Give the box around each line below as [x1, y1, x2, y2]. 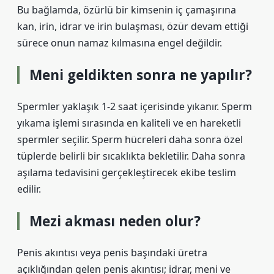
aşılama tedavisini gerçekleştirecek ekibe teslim [17, 166, 236, 179]
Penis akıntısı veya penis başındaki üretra [17, 246, 207, 259]
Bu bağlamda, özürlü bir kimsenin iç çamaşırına [17, 3, 236, 17]
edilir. [17, 182, 41, 196]
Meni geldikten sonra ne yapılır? [29, 65, 252, 84]
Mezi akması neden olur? [29, 212, 201, 231]
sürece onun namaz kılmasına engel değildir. [17, 36, 222, 50]
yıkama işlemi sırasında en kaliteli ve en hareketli [17, 116, 241, 130]
